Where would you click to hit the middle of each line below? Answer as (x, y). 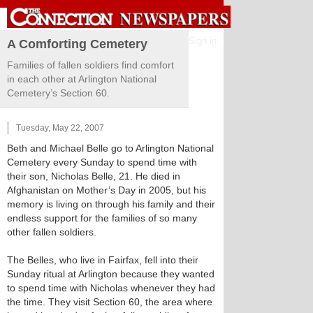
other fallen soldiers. (52, 232)
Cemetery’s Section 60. (58, 93)
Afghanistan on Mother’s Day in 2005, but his (107, 190)
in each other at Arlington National (82, 79)
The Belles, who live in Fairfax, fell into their (103, 260)
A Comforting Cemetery (77, 44)
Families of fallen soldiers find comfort (90, 65)
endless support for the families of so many (102, 218)
